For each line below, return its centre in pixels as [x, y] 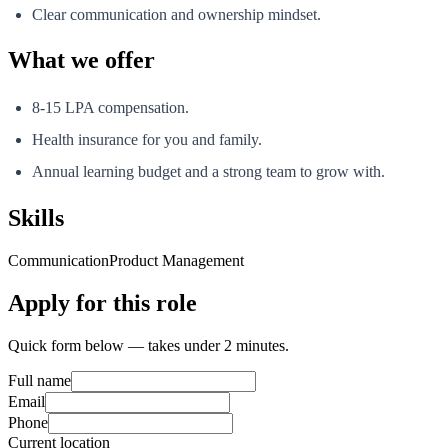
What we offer [81, 60]
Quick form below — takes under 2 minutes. [148, 345]
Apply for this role [102, 302]
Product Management [176, 260]
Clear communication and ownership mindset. [176, 14]
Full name [39, 380]
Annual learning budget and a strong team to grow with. [208, 171]
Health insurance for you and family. [147, 140]
